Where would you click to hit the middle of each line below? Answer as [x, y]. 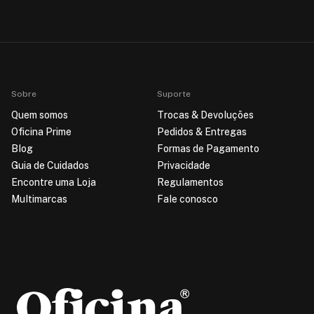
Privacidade [184, 165]
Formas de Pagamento [208, 148]
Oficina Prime [41, 131]
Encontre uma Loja [54, 182]
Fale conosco [187, 199]
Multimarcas [39, 199]
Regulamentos [190, 182]
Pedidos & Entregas [202, 131]
